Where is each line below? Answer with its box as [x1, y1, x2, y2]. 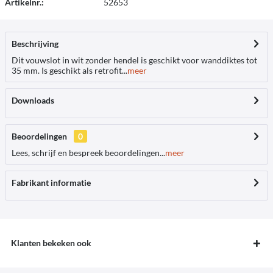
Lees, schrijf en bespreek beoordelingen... [12, 147, 165, 158]
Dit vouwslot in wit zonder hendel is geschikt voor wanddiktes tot [12, 55, 257, 65]
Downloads [12, 95, 54, 105]
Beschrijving [12, 38, 58, 49]
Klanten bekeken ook [11, 238, 91, 248]
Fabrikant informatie [12, 177, 91, 188]
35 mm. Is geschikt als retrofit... [12, 65, 127, 76]
